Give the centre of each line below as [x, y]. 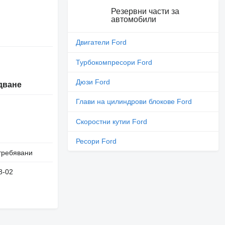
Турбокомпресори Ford [114, 62]
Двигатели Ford [101, 42]
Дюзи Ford [93, 82]
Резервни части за [145, 11]
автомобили [133, 19]
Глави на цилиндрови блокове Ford [134, 102]
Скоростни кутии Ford [112, 121]
